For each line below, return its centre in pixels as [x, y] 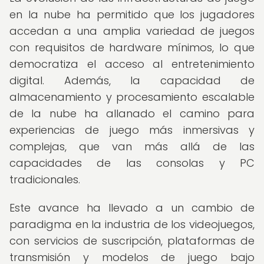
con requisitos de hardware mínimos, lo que [132, 47]
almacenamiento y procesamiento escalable [132, 97]
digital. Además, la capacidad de [132, 80]
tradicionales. [45, 179]
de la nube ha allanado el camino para [132, 113]
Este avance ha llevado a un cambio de [132, 208]
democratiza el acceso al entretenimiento [132, 64]
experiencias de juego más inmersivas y [132, 130]
